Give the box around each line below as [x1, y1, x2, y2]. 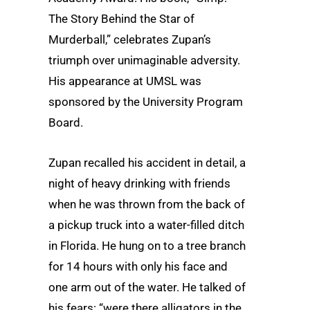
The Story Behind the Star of [48, 12, 194, 26]
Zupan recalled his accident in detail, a [48, 155, 246, 170]
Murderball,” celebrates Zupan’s [48, 33, 211, 47]
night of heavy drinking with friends [48, 176, 230, 190]
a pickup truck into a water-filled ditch [48, 217, 244, 232]
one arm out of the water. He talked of [48, 280, 246, 294]
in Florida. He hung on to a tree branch [48, 238, 246, 253]
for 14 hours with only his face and [48, 259, 228, 273]
